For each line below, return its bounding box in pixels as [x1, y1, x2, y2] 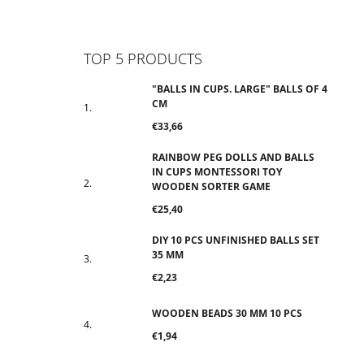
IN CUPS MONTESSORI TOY [152, 164, 282, 179]
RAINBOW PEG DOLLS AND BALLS [152, 149, 314, 164]
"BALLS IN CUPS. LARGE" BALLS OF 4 [152, 81, 327, 96]
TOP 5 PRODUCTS [84, 48, 202, 68]
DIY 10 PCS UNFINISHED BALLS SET [152, 232, 319, 247]
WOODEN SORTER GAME [152, 179, 271, 193]
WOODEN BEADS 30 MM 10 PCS [152, 306, 302, 321]
